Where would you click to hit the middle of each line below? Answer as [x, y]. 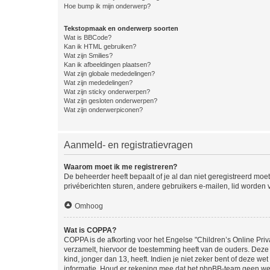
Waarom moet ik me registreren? [121, 167]
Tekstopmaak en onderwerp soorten [121, 28]
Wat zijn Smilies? [88, 55]
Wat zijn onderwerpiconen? [103, 109]
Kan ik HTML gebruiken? [100, 46]
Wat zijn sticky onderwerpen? [107, 91]
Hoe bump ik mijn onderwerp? [107, 6]
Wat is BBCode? [88, 37]
